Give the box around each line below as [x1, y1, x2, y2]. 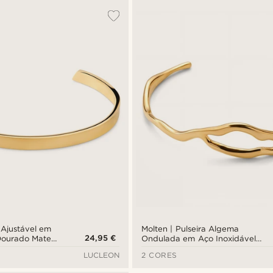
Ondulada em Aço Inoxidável [141, 233, 256, 243]
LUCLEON [83, 250, 120, 260]
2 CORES [141, 250, 177, 260]
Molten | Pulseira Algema [141, 224, 239, 233]
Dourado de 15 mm [141, 243, 216, 253]
